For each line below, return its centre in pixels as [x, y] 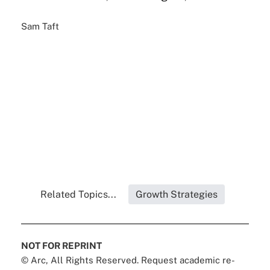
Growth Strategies [176, 195]
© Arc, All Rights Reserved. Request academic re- [128, 260]
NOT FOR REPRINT [61, 246]
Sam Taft [40, 27]
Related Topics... [78, 195]
